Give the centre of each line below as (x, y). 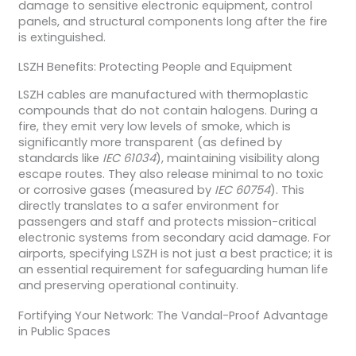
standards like (60, 159)
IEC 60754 (242, 190)
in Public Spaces (64, 331)
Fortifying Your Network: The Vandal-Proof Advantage (173, 315)
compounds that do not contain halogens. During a (168, 111)
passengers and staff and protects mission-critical (167, 222)
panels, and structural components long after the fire (172, 21)
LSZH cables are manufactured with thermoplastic (163, 95)
